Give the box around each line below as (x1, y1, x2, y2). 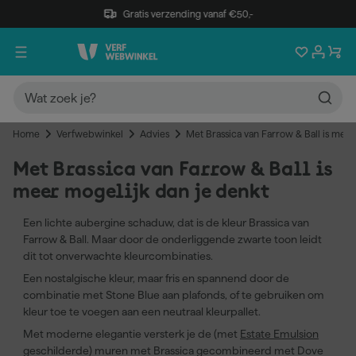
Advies (140, 129, 169, 139)
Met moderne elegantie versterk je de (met (23, 327, 240, 340)
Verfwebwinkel (56, 129, 123, 139)
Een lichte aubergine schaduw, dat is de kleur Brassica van (23, 216, 309, 229)
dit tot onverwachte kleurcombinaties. (23, 250, 213, 262)
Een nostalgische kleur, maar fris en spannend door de (23, 272, 289, 284)
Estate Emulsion (240, 327, 319, 340)
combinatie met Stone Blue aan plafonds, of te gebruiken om (23, 288, 324, 301)
